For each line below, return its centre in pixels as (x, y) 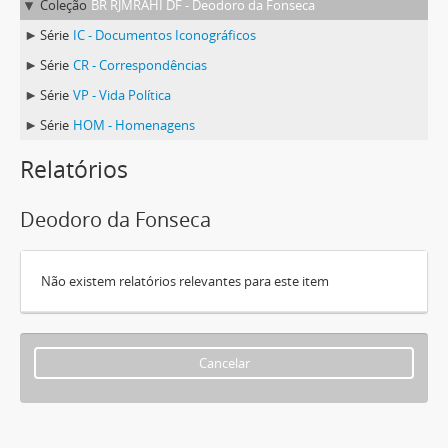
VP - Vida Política (122, 95)
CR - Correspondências (140, 65)
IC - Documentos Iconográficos (164, 35)
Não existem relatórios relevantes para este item (185, 281)
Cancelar (224, 363)
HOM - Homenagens (134, 125)
